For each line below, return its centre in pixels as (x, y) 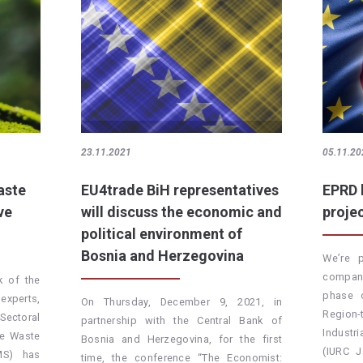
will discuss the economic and (181, 212)
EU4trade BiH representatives (179, 190)
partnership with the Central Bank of (181, 321)
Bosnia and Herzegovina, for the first (181, 340)
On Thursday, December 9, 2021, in (181, 302)
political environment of (161, 234)
